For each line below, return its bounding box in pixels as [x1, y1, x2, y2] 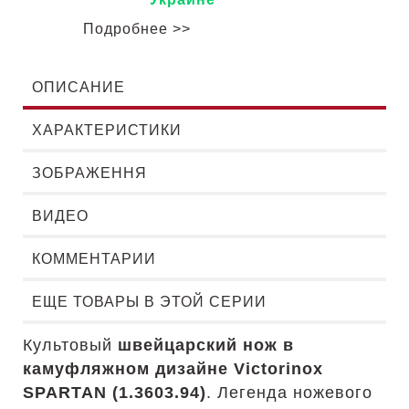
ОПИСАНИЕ [32, 79, 125, 95]
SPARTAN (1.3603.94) [23, 383, 206, 402]
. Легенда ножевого [206, 383, 372, 402]
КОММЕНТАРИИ [32, 251, 156, 267]
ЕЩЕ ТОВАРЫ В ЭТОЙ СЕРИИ [32, 294, 267, 309]
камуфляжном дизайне [23, 360, 228, 378]
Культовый [23, 336, 118, 354]
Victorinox [234, 360, 323, 378]
